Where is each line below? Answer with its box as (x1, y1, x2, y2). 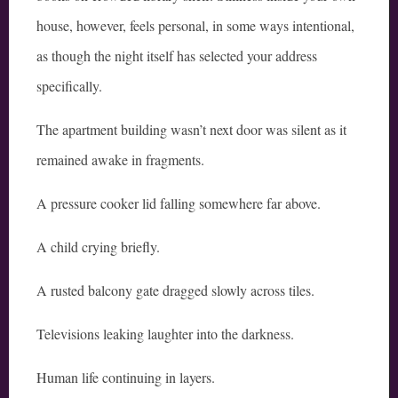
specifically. (36, 76, 102, 96)
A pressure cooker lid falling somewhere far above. (36, 194, 321, 213)
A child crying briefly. (36, 237, 160, 257)
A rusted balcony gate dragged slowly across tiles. (36, 281, 314, 300)
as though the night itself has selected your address (36, 46, 317, 66)
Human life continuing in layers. (36, 368, 215, 387)
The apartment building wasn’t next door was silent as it (36, 120, 346, 139)
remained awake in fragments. (36, 150, 204, 170)
